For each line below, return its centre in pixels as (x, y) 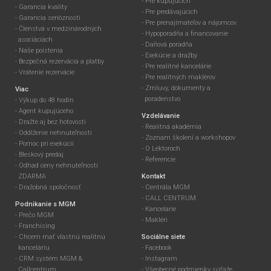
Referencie (161, 160)
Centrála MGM (168, 188)
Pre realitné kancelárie (178, 67)
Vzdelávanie (161, 116)
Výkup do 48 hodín (46, 100)
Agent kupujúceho (46, 111)
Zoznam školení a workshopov (204, 138)
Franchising (37, 226)
